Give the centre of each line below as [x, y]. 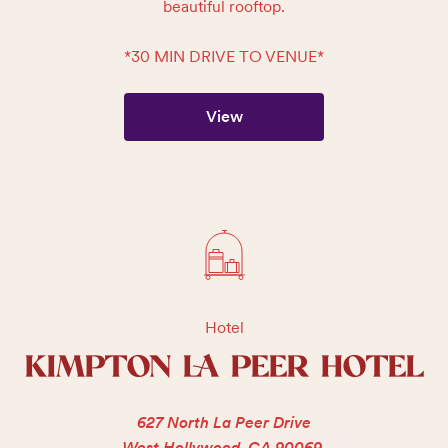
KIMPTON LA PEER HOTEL [224, 368]
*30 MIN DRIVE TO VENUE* [224, 56]
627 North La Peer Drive [224, 422]
